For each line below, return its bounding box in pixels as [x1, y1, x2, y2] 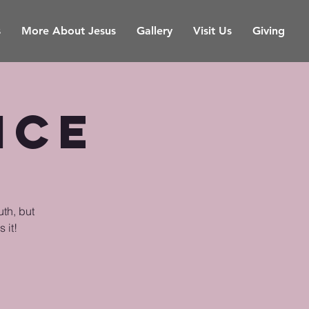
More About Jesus [21, 24, 116, 37]
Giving [252, 24, 285, 37]
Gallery [137, 24, 172, 37]
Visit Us [193, 24, 232, 37]
